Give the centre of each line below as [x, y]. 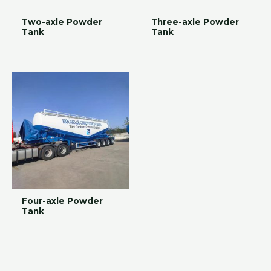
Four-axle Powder [63, 201]
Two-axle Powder [62, 21]
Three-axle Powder [195, 21]
